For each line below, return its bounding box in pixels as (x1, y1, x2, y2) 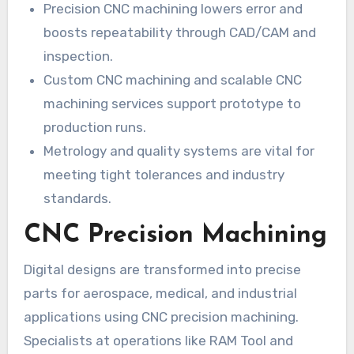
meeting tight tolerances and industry (43, 166, 285, 183)
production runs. (43, 119, 147, 135)
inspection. (43, 47, 114, 64)
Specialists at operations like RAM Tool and (23, 332, 293, 348)
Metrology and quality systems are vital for (43, 142, 315, 159)
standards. (43, 190, 112, 206)
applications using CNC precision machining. (23, 308, 299, 325)
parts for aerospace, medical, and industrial (23, 284, 297, 301)
